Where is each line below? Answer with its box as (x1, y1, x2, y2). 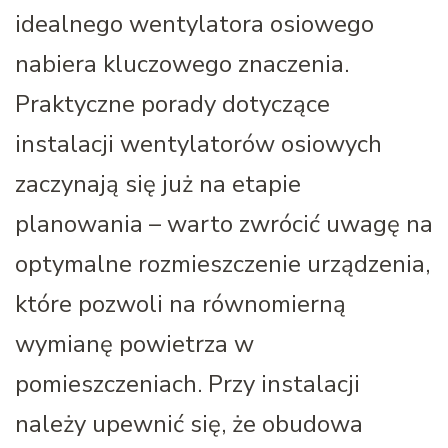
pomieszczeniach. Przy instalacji (15, 367, 360, 400)
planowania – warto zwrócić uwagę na (15, 207, 433, 240)
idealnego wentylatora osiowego (15, 7, 374, 40)
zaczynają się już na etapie (15, 167, 301, 200)
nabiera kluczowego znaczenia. (15, 47, 349, 80)
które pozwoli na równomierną (15, 287, 346, 320)
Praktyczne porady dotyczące (15, 87, 330, 120)
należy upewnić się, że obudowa (15, 407, 363, 440)
